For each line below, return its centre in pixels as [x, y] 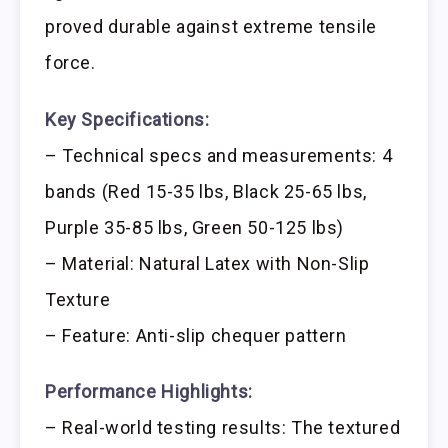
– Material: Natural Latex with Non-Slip [207, 263]
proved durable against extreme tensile [211, 26]
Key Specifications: [127, 119]
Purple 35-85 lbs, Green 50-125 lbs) [195, 227]
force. [70, 62]
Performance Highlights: [149, 392]
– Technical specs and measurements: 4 [219, 155]
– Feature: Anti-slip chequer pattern [196, 335]
